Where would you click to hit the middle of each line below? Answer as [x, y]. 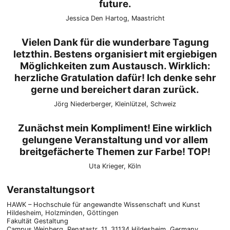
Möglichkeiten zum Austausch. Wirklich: [115, 66]
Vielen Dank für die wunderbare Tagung [115, 42]
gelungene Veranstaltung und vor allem [115, 140]
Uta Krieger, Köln [115, 166]
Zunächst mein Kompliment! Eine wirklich [115, 128]
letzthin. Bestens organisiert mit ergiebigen [115, 54]
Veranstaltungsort [50, 190]
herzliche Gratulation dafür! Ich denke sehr [115, 78]
